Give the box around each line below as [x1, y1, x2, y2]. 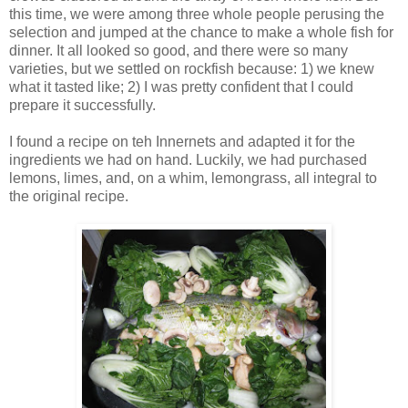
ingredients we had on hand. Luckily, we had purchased [9, 151, 367, 168]
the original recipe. [9, 188, 128, 204]
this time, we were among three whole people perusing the [9, 5, 384, 22]
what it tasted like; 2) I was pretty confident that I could [9, 78, 353, 95]
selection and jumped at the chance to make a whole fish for [9, 24, 393, 40]
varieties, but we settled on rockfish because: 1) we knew [9, 60, 374, 76]
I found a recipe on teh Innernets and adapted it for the [9, 133, 355, 149]
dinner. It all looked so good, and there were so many [9, 42, 348, 58]
